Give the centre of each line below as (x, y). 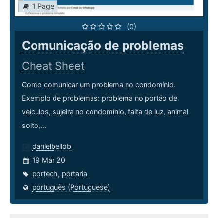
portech (45, 174)
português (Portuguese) (71, 187)
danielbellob (52, 146)
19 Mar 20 (49, 160)
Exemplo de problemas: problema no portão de (100, 98)
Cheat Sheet (53, 66)
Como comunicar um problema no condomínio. (99, 85)
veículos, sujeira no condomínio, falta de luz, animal (105, 112)
